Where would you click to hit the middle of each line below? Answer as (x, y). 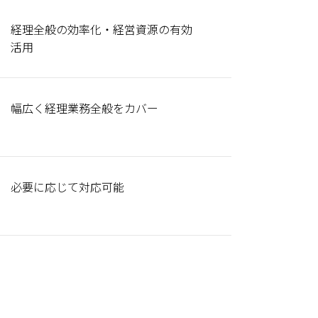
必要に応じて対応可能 (67, 187)
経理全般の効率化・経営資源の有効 (102, 29)
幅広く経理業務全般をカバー (84, 108)
